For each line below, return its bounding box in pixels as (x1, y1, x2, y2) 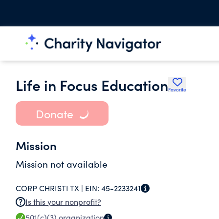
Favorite (168, 86, 186, 93)
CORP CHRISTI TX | (16, 183, 85, 193)
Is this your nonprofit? (25, 197, 101, 207)
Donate (35, 106, 73, 121)
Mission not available (16, 157, 108, 170)
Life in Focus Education (16, 74, 168, 95)
